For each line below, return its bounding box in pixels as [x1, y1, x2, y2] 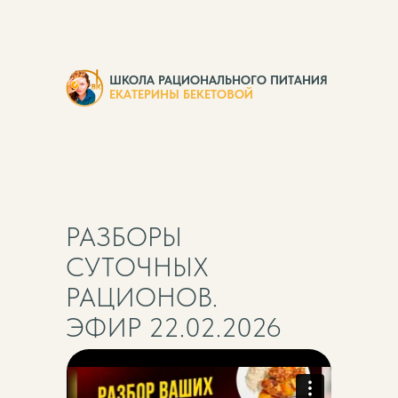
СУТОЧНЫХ [66, 251, 209, 283]
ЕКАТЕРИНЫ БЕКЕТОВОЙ [109, 87, 253, 101]
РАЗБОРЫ [66, 220, 182, 252]
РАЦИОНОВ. [66, 281, 218, 313]
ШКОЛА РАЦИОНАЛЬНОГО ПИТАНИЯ [109, 73, 328, 87]
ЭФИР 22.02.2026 [66, 311, 282, 343]
